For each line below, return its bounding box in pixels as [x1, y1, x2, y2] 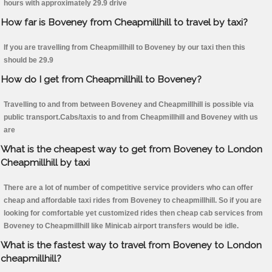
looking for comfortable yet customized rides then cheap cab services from [4, 209, 263, 218]
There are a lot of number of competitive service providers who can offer [4, 183, 253, 192]
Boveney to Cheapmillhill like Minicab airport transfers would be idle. [4, 222, 239, 231]
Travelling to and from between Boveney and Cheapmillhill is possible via [4, 100, 254, 109]
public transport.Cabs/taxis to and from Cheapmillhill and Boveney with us [4, 113, 258, 122]
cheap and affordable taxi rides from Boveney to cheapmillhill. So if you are [4, 196, 262, 205]
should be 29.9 [4, 56, 53, 65]
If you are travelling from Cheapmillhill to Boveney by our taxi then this [4, 43, 245, 52]
